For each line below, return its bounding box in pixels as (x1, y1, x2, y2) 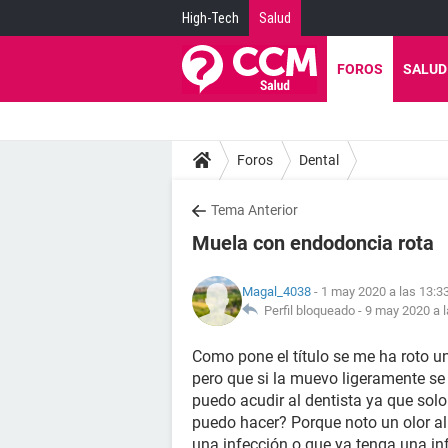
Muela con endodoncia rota (192, 231, 434, 255)
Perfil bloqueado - (258, 303, 365, 318)
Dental (299, 151, 339, 168)
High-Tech (182, 10, 239, 26)
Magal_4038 (242, 284, 311, 299)
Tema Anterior (211, 202, 298, 218)
